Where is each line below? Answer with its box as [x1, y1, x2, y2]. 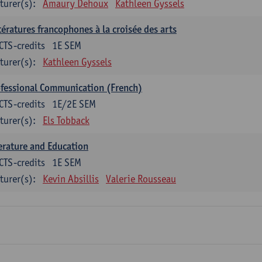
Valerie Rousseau [106, 173, 176, 185]
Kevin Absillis [43, 173, 99, 185]
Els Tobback [43, 114, 89, 126]
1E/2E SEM [52, 98, 96, 110]
